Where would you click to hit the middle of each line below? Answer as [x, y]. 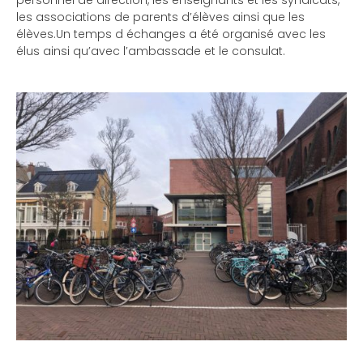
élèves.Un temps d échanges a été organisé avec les [171, 34]
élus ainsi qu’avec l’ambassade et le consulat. [151, 51]
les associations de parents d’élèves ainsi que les [160, 17]
